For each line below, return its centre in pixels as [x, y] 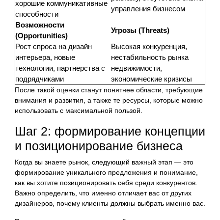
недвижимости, [137, 68]
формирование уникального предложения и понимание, [106, 172]
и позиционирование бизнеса [99, 146]
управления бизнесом [148, 8]
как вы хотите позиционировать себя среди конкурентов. [106, 182]
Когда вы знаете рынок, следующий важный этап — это [104, 162]
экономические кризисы [151, 79]
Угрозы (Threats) [140, 30]
